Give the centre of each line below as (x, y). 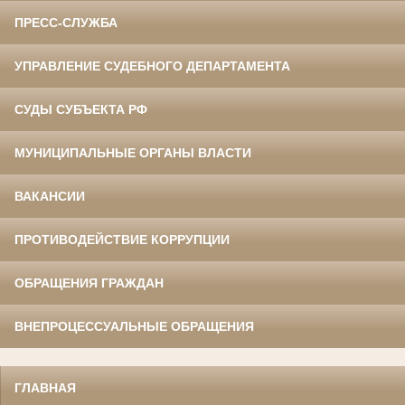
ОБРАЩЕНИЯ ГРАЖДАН (89, 283)
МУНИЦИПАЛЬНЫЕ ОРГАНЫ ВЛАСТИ (133, 152)
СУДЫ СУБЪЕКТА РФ (81, 109)
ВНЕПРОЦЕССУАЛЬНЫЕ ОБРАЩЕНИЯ (134, 326)
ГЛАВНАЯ (45, 387)
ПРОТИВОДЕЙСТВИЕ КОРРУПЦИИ (122, 239)
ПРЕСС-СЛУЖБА (66, 22)
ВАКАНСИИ (50, 196)
